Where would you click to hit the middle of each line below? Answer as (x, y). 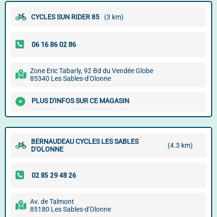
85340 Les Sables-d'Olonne (70, 78)
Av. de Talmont (52, 201)
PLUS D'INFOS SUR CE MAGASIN (80, 101)
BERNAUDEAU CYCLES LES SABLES (85, 141)
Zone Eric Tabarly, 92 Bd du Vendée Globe (92, 71)
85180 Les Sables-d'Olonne (70, 209)
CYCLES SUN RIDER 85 (65, 17)
